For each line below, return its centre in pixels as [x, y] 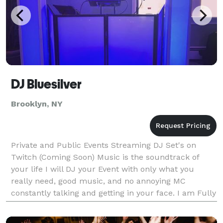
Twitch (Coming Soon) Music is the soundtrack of [105, 157]
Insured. [27, 205]
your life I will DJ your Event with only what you [103, 169]
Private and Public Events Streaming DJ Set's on [104, 145]
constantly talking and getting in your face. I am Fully [113, 193]
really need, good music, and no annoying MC [98, 181]
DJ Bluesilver [46, 84]
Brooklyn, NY [37, 104]
